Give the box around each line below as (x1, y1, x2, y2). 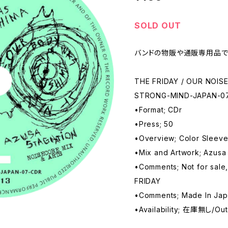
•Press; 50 (134, 119, 174, 128)
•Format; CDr (134, 105, 182, 114)
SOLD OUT (134, 20, 181, 31)
